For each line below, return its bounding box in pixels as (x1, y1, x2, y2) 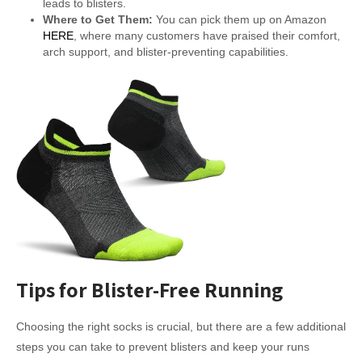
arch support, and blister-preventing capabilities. (42, 44, 288, 58)
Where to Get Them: (42, 12, 153, 26)
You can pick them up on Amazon (152, 12, 326, 26)
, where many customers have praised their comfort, (73, 28, 340, 42)
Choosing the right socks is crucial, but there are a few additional (16, 320, 346, 334)
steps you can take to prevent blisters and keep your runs (16, 340, 309, 354)
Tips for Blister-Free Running (16, 276, 283, 304)
